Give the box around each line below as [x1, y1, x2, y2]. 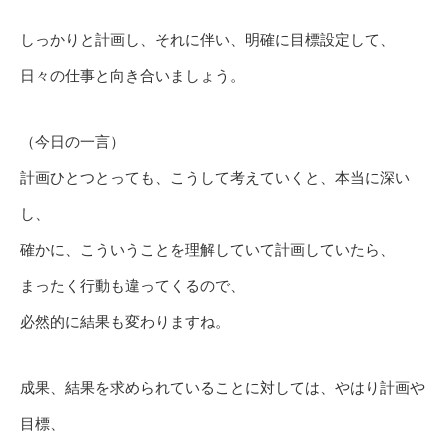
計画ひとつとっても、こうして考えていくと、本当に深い [20, 169, 410, 187]
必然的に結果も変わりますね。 [20, 313, 230, 331]
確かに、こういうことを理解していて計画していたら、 [20, 241, 395, 259]
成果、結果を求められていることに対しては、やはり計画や [20, 379, 425, 397]
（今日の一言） [20, 133, 125, 151]
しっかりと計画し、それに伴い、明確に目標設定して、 [20, 31, 395, 49]
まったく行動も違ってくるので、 [20, 277, 245, 295]
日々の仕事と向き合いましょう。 [20, 67, 245, 85]
